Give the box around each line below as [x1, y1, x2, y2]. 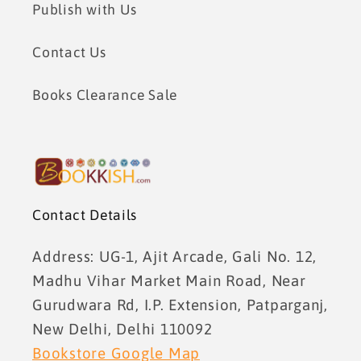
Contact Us [32, 44, 106, 60]
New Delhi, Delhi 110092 [32, 319, 213, 338]
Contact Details [32, 206, 137, 223]
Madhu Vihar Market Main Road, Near [32, 271, 306, 289]
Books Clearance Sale [32, 86, 177, 103]
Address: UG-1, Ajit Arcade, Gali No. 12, [32, 247, 317, 265]
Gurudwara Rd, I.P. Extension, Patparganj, [32, 295, 328, 313]
